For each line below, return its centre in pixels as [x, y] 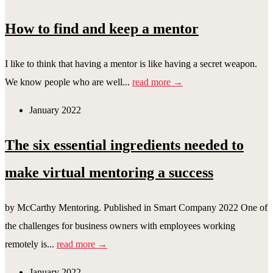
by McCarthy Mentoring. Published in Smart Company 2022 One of [136, 208]
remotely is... [31, 244]
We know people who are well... [69, 82]
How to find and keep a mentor [102, 29]
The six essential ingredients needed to [124, 145]
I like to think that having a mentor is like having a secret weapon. [131, 64]
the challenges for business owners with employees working [120, 226]
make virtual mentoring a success [109, 173]
